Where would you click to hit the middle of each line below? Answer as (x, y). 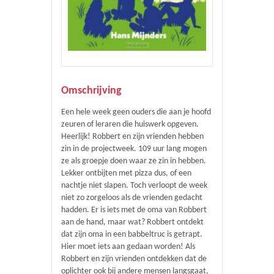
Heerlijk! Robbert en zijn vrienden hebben (132, 137)
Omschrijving (91, 91)
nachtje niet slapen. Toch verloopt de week (134, 186)
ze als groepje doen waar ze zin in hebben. (134, 161)
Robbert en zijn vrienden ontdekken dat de (134, 259)
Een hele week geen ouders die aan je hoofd (136, 112)
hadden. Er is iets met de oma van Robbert (134, 210)
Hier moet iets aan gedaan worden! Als (128, 247)
